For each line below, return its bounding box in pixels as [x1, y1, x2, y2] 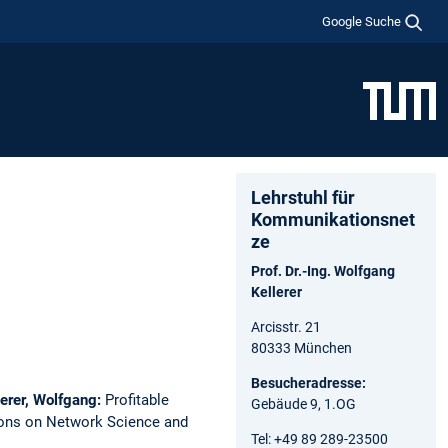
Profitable [104, 390, 169, 409]
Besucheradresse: [251, 374, 366, 391]
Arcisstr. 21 [251, 318, 321, 335]
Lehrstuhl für [251, 186, 355, 208]
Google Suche [322, 13, 402, 29]
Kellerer [251, 283, 302, 300]
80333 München [251, 339, 352, 356]
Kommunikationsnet [251, 208, 415, 230]
